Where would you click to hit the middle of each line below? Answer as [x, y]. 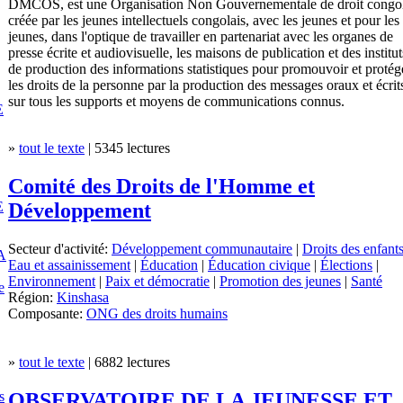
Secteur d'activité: [60, 248]
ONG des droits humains [157, 313]
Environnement [52, 281]
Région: [32, 297]
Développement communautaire [202, 248]
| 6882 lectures [127, 362]
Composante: [47, 313]
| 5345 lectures [127, 148]
